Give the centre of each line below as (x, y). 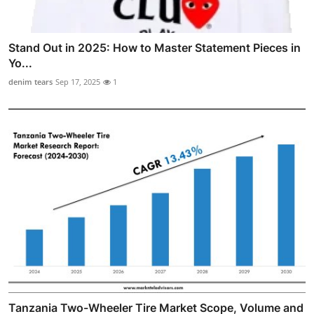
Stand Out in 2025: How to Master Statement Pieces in (155, 48)
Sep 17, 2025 (78, 82)
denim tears (30, 82)
